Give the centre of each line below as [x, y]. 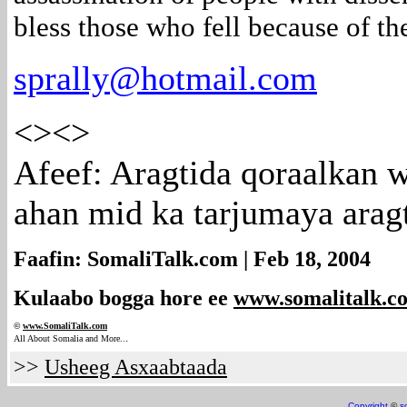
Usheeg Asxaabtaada [136, 367]
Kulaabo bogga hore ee [124, 298]
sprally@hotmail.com [165, 78]
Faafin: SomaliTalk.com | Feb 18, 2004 [192, 259]
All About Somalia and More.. [69, 338]
